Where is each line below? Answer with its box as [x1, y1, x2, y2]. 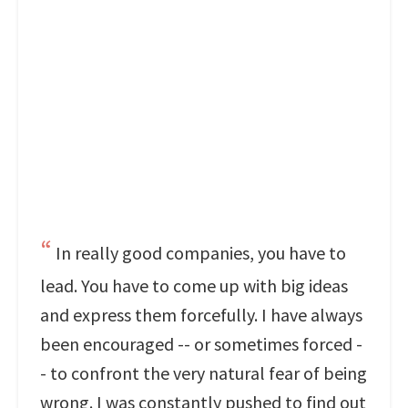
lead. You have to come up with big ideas [40, 274, 348, 297]
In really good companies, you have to [56, 241, 346, 264]
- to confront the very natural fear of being [40, 362, 367, 384]
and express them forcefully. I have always [40, 303, 362, 326]
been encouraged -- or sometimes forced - [40, 332, 362, 355]
